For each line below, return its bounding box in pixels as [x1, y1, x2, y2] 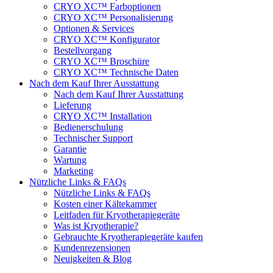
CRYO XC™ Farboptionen [54, 1, 161, 12]
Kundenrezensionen [54, 243, 130, 253]
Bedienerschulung [54, 122, 123, 133]
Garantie [54, 144, 87, 155]
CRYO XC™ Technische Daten [54, 67, 179, 78]
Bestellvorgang [54, 45, 112, 56]
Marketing [54, 166, 93, 177]
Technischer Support [54, 133, 133, 144]
